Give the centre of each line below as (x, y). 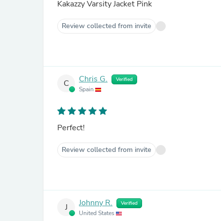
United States (97, 213)
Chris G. (93, 79)
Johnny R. (96, 203)
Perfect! (71, 128)
